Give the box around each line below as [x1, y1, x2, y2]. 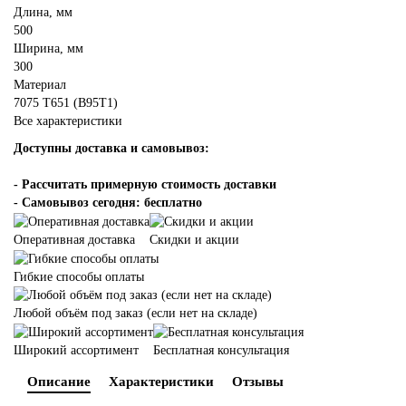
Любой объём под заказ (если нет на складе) [14, 306, 257, 321]
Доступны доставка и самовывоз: [14, 141, 209, 155]
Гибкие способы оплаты [14, 269, 144, 284]
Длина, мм [14, 5, 72, 19]
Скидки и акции [150, 232, 239, 246]
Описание [27, 373, 91, 390]
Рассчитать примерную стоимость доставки [22, 178, 276, 191]
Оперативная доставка [14, 232, 135, 246]
